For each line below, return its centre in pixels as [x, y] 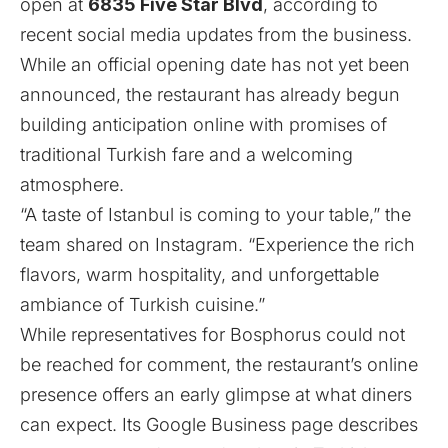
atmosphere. [72, 184]
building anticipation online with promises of [203, 124]
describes [375, 424]
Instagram [196, 244]
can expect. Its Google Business [155, 424]
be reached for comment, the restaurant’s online [219, 364]
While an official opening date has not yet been [215, 64]
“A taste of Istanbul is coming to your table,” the [215, 214]
